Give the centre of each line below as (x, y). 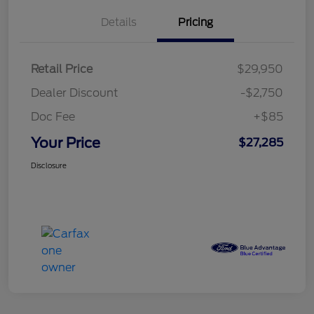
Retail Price (62, 69)
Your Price (66, 143)
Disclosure (49, 166)
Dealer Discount (75, 93)
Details (118, 23)
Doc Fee (53, 117)
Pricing (196, 23)
